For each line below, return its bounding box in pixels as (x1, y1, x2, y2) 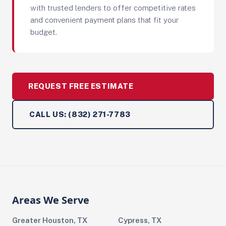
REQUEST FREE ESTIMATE (28, 82, 134, 90)
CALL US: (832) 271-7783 (29, 110, 131, 119)
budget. (30, 28, 57, 36)
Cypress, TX (118, 216, 162, 224)
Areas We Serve (12, 193, 89, 207)
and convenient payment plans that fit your (30, 16, 179, 24)
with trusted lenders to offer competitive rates (30, 4, 196, 12)
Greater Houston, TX (12, 216, 88, 224)
